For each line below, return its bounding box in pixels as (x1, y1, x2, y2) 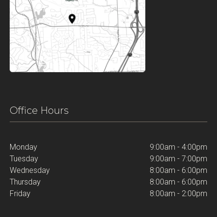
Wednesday (10, 166, 50, 175)
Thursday (10, 177, 41, 186)
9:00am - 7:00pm (150, 154, 207, 163)
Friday (10, 189, 31, 198)
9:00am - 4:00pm (150, 142, 207, 152)
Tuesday (10, 154, 38, 163)
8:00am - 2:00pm (150, 189, 207, 198)
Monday (10, 142, 37, 152)
